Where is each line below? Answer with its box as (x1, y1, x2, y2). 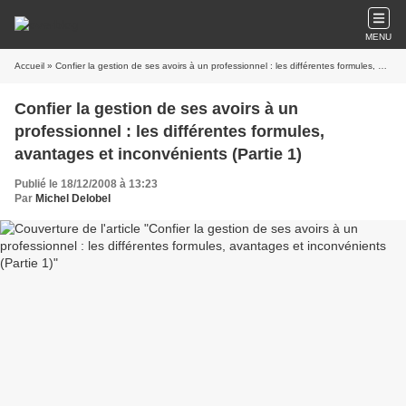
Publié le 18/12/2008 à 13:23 (14, 178, 158, 190)
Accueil (14, 61, 44, 71)
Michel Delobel (35, 192, 111, 205)
